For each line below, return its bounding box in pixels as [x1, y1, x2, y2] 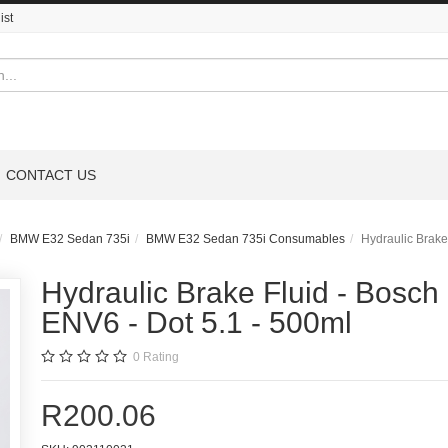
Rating [142, 349, 179, 364]
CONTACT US [6, 166, 96, 183]
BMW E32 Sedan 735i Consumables [146, 231, 345, 246]
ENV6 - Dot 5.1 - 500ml [40, 305, 352, 339]
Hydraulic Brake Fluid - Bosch [40, 275, 439, 309]
